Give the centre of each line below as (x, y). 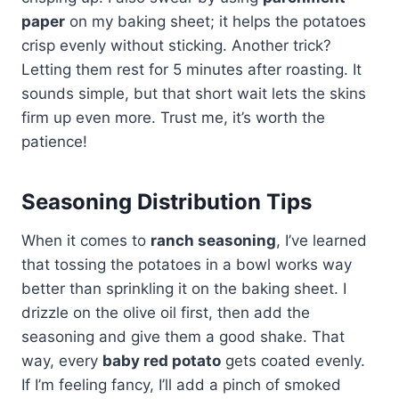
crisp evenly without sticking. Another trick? (176, 45)
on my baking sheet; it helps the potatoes (216, 21)
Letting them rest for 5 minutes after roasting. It (191, 69)
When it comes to (86, 240)
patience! (54, 141)
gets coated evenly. (293, 360)
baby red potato (162, 360)
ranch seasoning (213, 240)
